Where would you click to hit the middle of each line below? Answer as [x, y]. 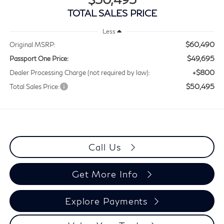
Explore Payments [106, 201]
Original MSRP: [32, 45]
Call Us [106, 147]
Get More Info [106, 174]
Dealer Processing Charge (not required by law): [79, 73]
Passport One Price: [39, 59]
